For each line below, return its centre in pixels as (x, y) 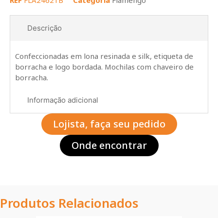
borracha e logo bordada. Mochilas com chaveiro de (104, 67)
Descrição (45, 28)
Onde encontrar (109, 145)
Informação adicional (63, 100)
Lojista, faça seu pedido (109, 124)
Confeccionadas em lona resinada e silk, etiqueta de (104, 56)
